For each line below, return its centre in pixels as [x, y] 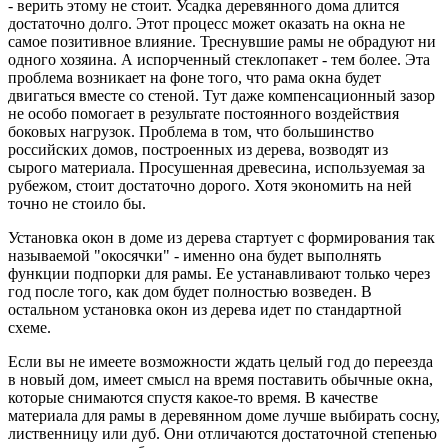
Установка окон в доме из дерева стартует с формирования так [221, 237]
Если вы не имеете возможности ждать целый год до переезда [220, 361]
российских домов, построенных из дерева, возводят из [198, 149]
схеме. [29, 327]
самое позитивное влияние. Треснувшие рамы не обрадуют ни [222, 41]
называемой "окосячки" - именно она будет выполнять [194, 255]
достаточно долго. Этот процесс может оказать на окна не [206, 23]
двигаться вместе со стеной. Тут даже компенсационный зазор [221, 95]
